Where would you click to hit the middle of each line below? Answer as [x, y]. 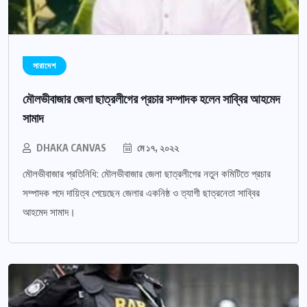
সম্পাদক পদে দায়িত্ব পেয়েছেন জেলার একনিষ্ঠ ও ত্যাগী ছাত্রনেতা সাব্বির [141, 194]
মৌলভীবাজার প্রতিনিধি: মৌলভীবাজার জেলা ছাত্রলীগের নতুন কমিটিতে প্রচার [147, 174]
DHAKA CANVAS [71, 148]
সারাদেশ [45, 66]
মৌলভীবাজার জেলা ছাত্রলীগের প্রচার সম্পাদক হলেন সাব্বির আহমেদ [151, 99]
